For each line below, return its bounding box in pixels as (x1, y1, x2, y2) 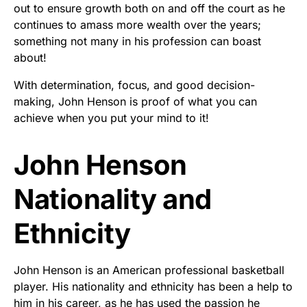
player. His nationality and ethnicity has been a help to (14, 279, 293, 293)
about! (14, 50, 47, 64)
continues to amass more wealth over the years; (14, 17, 261, 32)
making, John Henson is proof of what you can (14, 94, 257, 108)
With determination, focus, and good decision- (14, 77, 255, 92)
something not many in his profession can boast (14, 34, 261, 48)
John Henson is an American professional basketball (14, 262, 284, 277)
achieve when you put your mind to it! (14, 110, 209, 125)
